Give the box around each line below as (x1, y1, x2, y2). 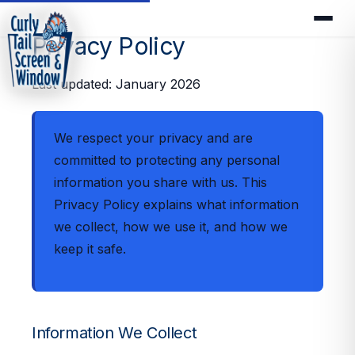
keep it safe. (54, 241, 126, 257)
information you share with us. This (54, 174, 267, 190)
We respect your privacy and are (54, 130, 253, 146)
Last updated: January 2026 (32, 76, 200, 92)
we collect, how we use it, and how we (54, 219, 288, 235)
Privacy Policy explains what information (54, 197, 299, 212)
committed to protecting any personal (54, 152, 280, 168)
